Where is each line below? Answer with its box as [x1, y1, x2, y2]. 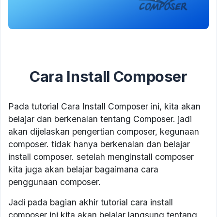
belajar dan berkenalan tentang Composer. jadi [8, 114, 192, 124]
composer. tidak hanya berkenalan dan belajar [8, 139, 190, 150]
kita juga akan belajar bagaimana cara [8, 164, 158, 175]
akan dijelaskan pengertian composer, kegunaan [8, 126, 199, 137]
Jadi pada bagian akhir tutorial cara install [8, 197, 173, 208]
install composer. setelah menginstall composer [8, 152, 194, 162]
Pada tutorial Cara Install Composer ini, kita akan [8, 101, 201, 112]
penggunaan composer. [8, 177, 101, 187]
